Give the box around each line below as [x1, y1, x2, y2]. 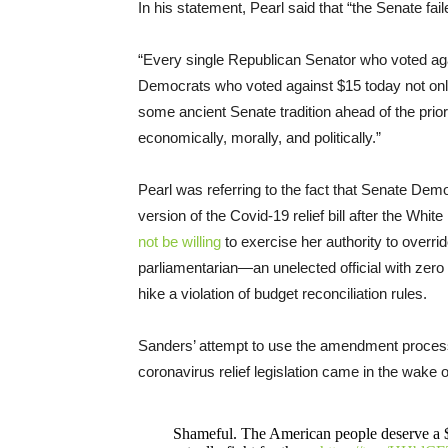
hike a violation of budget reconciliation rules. [138, 284, 427, 302]
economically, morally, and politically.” [138, 128, 381, 146]
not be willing [138, 232, 221, 250]
